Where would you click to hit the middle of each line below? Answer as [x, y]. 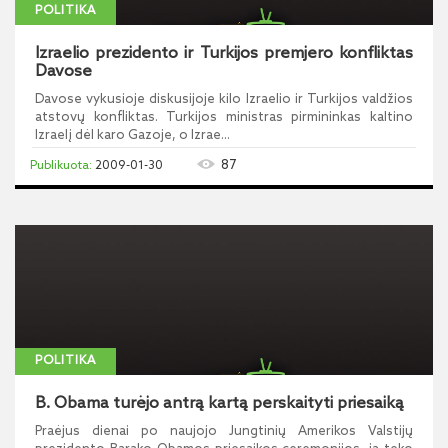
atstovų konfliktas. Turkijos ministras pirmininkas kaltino [224, 117]
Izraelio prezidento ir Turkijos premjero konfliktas [224, 53]
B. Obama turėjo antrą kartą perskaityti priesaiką [219, 403]
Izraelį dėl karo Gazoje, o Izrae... [132, 135]
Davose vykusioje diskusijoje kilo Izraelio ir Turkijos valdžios [224, 99]
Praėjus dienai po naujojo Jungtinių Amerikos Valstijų [224, 431]
